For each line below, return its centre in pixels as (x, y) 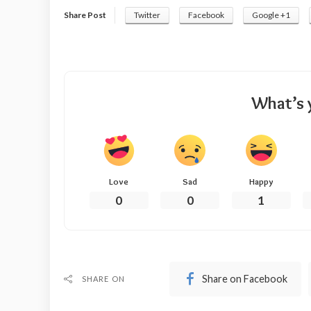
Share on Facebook (245, 278)
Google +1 (271, 15)
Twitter (147, 15)
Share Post (85, 15)
